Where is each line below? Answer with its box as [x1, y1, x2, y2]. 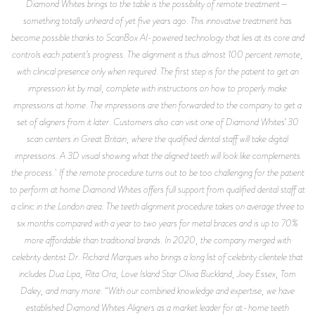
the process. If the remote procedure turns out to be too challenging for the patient [11, 165, 304, 179]
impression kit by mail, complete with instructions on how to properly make [28, 80, 287, 95]
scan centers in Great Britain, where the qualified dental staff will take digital [27, 131, 288, 146]
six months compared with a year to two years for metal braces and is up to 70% [17, 215, 298, 230]
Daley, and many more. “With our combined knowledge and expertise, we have [20, 283, 295, 297]
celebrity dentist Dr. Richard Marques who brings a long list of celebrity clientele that [12, 249, 303, 264]
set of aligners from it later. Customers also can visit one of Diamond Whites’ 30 [16, 114, 299, 129]
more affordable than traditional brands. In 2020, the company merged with [24, 232, 291, 247]
